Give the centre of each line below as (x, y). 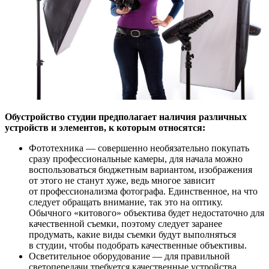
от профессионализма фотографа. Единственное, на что (143, 191)
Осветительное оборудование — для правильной (129, 256)
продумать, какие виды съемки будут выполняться (132, 234)
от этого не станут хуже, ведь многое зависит (122, 180)
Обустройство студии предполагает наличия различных (126, 116)
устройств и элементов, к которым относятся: (105, 127)
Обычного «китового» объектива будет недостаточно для (147, 213)
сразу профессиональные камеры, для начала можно (136, 159)
